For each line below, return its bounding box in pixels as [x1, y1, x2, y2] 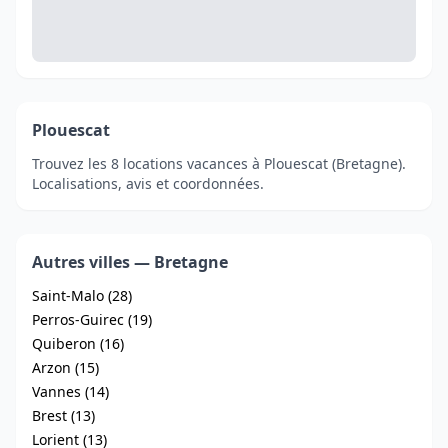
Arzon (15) [32, 358, 99, 377]
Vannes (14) [32, 382, 109, 401]
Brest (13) [32, 406, 95, 425]
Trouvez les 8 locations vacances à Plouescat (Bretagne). [32, 154, 406, 173]
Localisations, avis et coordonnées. [32, 174, 264, 193]
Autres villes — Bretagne [32, 251, 228, 273]
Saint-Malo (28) [32, 286, 132, 305]
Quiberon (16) [32, 334, 124, 353]
